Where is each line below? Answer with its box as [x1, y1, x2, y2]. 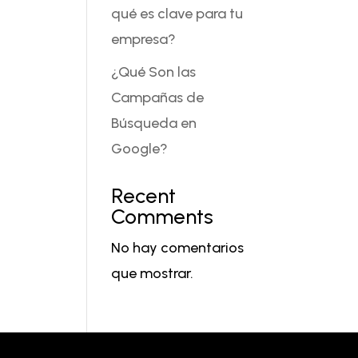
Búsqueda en [111, 113, 197, 132]
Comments [111, 203, 214, 229]
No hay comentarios [111, 238, 245, 257]
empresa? [111, 30, 177, 48]
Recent [111, 182, 177, 209]
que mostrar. [111, 264, 194, 282]
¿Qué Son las [111, 62, 197, 81]
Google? [111, 139, 169, 157]
